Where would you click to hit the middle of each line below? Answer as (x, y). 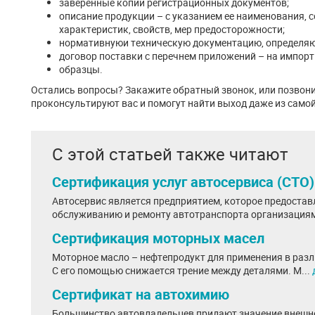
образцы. (81, 69)
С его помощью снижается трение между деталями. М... (182, 270)
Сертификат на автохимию (141, 294)
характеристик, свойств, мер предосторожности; (172, 29)
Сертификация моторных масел (158, 238)
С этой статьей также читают (170, 154)
